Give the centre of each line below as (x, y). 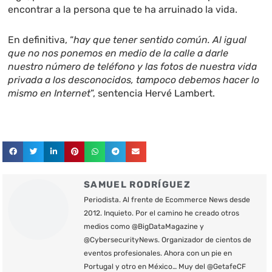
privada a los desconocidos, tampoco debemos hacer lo (134, 80)
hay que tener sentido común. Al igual (160, 40)
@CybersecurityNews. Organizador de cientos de (168, 240)
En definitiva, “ (41, 40)
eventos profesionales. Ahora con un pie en (158, 253)
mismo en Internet (49, 93)
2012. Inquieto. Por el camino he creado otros (162, 213)
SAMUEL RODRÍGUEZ (137, 185)
